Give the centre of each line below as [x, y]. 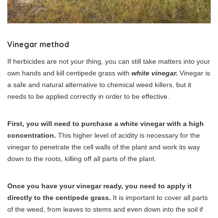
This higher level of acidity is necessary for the [128, 135]
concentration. [32, 135]
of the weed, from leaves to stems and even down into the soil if [105, 209]
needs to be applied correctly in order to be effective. [88, 96]
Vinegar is [195, 73]
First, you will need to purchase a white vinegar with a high [106, 123]
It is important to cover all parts [160, 197]
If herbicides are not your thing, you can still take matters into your [109, 61]
